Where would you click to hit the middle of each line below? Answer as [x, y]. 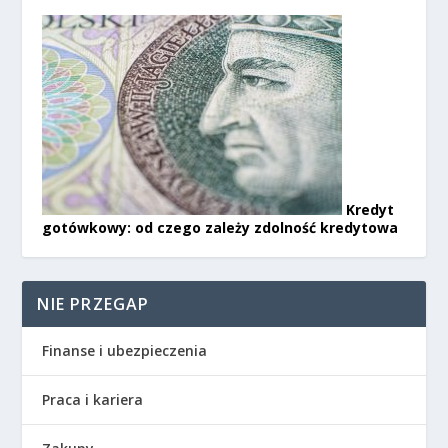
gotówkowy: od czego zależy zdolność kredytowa [220, 227]
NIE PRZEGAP [93, 303]
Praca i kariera [93, 399]
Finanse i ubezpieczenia [125, 350]
